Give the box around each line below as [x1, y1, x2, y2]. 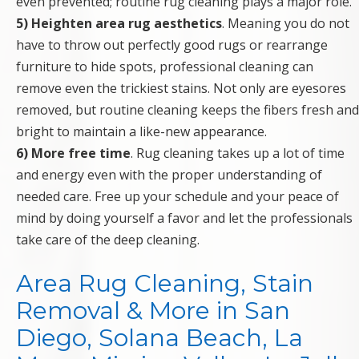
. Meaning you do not [222, 14, 349, 33]
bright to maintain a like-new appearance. [16, 123, 267, 141]
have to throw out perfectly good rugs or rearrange [16, 36, 328, 54]
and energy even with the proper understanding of [16, 166, 322, 184]
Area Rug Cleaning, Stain [16, 268, 313, 299]
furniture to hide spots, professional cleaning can [16, 58, 313, 76]
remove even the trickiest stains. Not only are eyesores [16, 79, 346, 98]
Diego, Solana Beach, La [16, 323, 303, 353]
